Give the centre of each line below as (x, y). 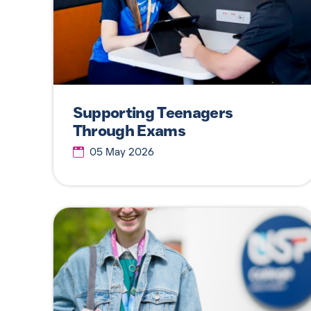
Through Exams (129, 131)
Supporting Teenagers (153, 112)
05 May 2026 (121, 152)
